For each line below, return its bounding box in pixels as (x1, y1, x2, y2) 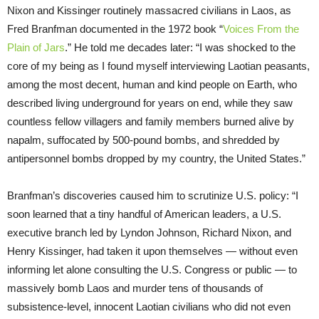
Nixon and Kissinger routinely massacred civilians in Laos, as (7, 4, 291, 16)
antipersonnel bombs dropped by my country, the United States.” (7, 152, 305, 164)
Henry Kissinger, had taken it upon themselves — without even (7, 244, 298, 257)
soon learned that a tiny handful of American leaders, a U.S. (7, 207, 281, 220)
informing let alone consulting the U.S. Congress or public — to (7, 263, 297, 276)
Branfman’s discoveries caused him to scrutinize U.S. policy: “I (7, 189, 298, 202)
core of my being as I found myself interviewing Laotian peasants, (7, 59, 310, 72)
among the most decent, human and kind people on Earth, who (7, 78, 297, 90)
